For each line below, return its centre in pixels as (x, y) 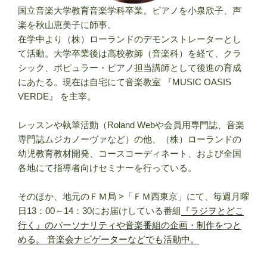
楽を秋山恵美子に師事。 (67, 24)
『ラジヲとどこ (212, 210)
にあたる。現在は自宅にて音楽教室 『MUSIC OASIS (125, 82)
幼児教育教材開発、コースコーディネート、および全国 (130, 153)
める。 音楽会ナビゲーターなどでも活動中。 (108, 239)
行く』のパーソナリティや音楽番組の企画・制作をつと (130, 225)
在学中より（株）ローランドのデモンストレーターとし (130, 39)
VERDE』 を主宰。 (57, 96)
